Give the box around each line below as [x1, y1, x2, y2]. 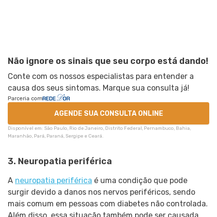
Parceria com [8, 95, 43, 102]
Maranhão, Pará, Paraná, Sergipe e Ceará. [8, 133, 104, 139]
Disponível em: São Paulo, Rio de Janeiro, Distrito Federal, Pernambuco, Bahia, [8, 125, 191, 132]
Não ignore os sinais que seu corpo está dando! [8, 56, 208, 67]
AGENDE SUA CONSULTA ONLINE [54, 109, 163, 118]
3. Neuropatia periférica [8, 156, 112, 167]
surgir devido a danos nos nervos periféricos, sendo [8, 187, 195, 197]
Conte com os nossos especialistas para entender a [8, 72, 194, 81]
